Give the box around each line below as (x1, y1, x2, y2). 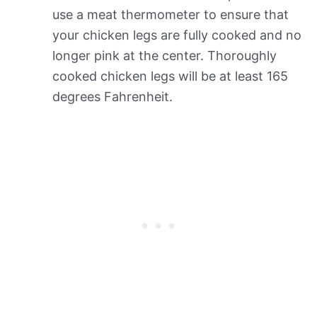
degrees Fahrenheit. (52, 89, 173, 105)
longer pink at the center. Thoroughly (52, 48, 277, 64)
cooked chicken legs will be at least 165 (52, 69, 288, 84)
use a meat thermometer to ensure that (52, 7, 289, 23)
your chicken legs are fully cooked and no (52, 28, 301, 43)
